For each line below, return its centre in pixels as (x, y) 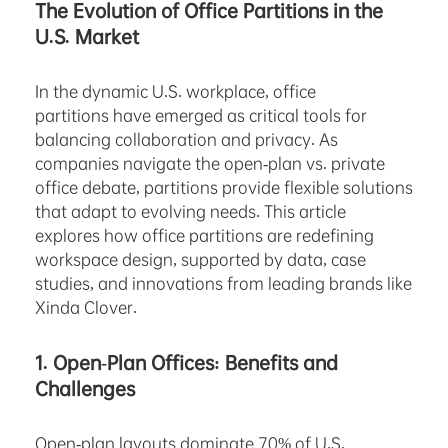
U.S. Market (87, 36)
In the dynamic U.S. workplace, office (175, 91)
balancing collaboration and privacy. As (186, 139)
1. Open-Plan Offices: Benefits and (186, 362)
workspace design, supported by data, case (200, 259)
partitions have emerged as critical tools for (201, 115)
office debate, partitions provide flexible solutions (224, 187)
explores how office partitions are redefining (204, 235)
